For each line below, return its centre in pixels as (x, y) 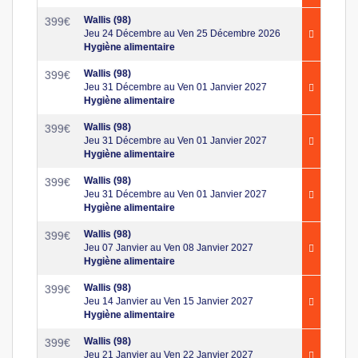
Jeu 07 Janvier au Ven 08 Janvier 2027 (169, 247)
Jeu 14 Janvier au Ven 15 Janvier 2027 (169, 301)
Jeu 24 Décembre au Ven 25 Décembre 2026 (182, 33)
